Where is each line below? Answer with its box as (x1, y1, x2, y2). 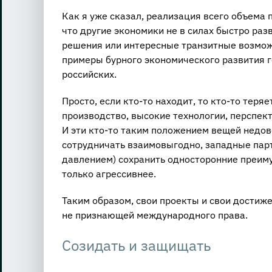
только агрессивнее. (62, 167, 156, 180)
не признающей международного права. (62, 208, 248, 221)
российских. (62, 67, 117, 80)
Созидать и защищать (62, 235, 211, 255)
